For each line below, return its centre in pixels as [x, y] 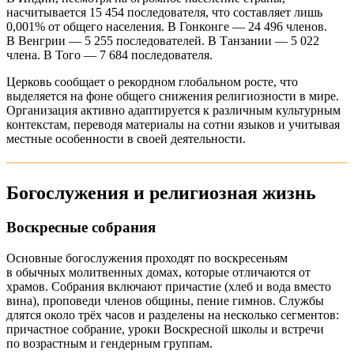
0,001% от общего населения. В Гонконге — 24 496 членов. [167, 26]
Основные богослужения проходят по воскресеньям [147, 258]
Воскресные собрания [81, 228]
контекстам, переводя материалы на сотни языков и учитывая [173, 124]
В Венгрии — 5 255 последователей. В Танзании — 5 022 [163, 40]
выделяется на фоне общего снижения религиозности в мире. [173, 96]
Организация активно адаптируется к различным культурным [173, 110]
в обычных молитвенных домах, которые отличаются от [158, 273]
